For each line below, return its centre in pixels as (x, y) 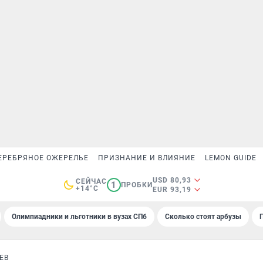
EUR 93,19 (172, 190)
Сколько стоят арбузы (203, 217)
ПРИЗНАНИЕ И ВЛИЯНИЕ (147, 158)
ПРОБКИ (136, 185)
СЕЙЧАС (91, 181)
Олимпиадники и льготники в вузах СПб (79, 217)
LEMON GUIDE (231, 158)
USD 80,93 (172, 180)
